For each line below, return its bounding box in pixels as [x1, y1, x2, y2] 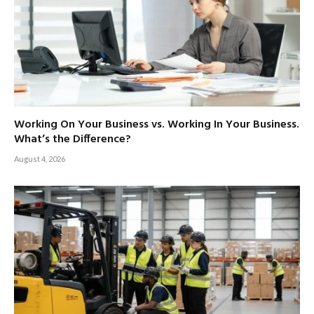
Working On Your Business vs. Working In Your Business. [14, 115, 299, 134]
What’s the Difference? [14, 130, 131, 149]
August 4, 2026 [14, 153, 65, 163]
